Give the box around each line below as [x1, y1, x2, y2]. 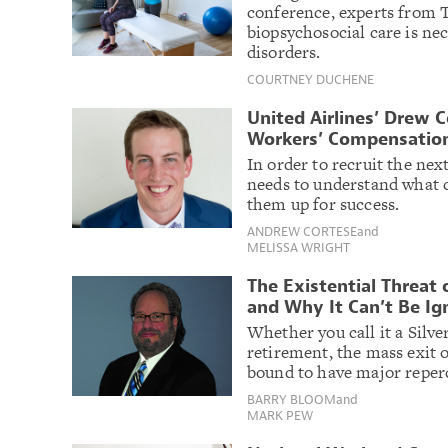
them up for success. [247, 191, 400, 216]
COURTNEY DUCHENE [247, 70, 374, 88]
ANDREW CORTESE [247, 222, 357, 240]
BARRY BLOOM [247, 390, 336, 408]
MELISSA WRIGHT [247, 238, 350, 256]
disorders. [247, 39, 321, 64]
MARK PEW [247, 406, 313, 424]
